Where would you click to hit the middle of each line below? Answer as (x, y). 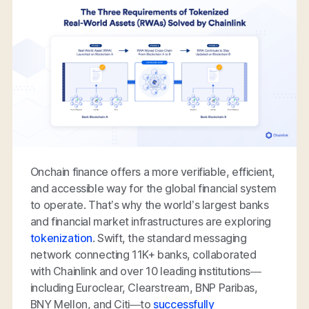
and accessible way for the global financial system (153, 188)
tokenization (61, 238)
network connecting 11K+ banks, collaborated (143, 254)
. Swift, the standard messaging (170, 238)
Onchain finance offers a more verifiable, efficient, (153, 171)
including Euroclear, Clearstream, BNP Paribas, (144, 287)
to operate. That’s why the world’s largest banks (149, 205)
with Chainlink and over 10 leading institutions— (146, 271)
